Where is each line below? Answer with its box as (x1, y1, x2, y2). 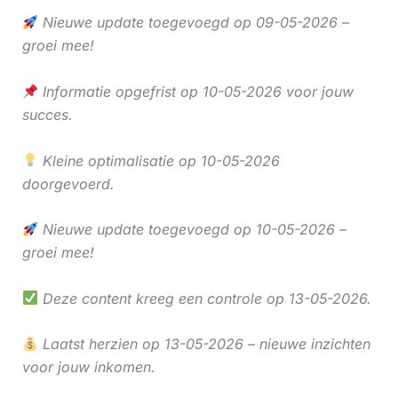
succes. (21, 105, 73, 123)
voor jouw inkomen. (21, 358, 155, 377)
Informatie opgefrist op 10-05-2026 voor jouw (37, 82, 354, 100)
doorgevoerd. (21, 174, 115, 193)
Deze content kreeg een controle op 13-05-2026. (37, 289, 371, 307)
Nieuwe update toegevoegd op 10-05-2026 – (37, 220, 346, 239)
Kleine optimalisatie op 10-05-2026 (37, 151, 280, 170)
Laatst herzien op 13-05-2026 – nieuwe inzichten (37, 335, 370, 354)
